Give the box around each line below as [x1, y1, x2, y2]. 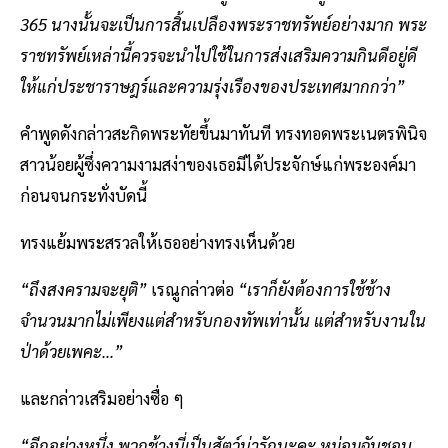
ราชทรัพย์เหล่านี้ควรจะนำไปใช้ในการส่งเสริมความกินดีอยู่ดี [20, 43, 417, 66]
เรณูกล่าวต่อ [151, 277, 238, 300]
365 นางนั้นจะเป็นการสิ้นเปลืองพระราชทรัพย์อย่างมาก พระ [20, 12, 427, 35]
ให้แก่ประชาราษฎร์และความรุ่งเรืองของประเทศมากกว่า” [20, 74, 405, 97]
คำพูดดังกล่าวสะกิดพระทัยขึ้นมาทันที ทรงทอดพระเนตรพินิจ [20, 121, 427, 144]
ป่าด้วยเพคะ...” [20, 339, 123, 362]
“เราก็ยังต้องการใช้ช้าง [238, 277, 391, 300]
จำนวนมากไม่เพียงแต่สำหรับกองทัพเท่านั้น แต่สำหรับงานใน [20, 308, 426, 331]
